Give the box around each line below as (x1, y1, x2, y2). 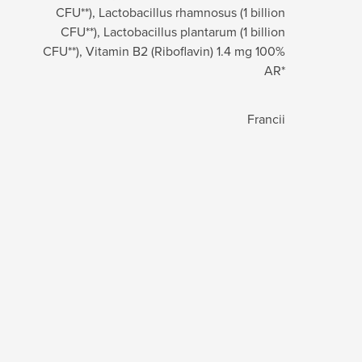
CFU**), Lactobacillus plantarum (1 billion (61, 22, 285, 40)
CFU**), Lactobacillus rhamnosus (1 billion (56, 2, 285, 21)
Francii (247, 109, 285, 128)
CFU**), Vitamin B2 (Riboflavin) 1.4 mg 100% (43, 41, 285, 60)
